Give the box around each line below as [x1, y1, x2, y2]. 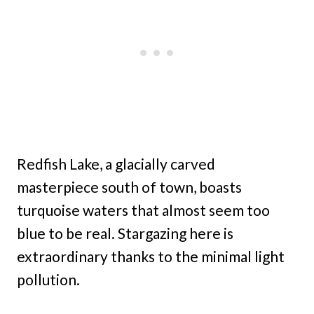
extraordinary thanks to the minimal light [17, 247, 285, 266]
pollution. [17, 271, 80, 289]
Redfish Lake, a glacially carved [17, 155, 215, 173]
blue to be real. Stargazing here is [17, 224, 233, 243]
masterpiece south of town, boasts [17, 178, 242, 196]
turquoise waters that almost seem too [17, 201, 270, 219]
